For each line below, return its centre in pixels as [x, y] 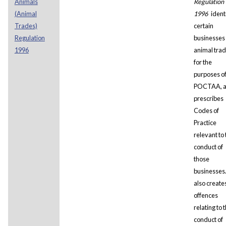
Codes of [206, 110]
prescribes [208, 98]
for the [203, 62]
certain [203, 25]
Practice [205, 122]
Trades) [26, 25]
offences [206, 195]
